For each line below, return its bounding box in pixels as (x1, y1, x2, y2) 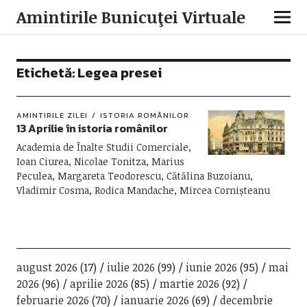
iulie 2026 (106, 260, 155, 275)
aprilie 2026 (69, 276, 128, 291)
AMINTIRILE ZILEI (16, 110, 88, 121)
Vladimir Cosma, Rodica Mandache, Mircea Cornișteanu (16, 184, 270, 197)
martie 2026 (159, 276, 219, 291)
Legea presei (77, 62, 162, 83)
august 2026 (16, 260, 77, 275)
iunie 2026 (185, 260, 237, 275)
